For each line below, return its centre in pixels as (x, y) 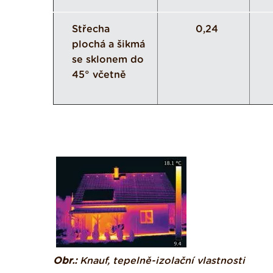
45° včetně (99, 75)
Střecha (91, 29)
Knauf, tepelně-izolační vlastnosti (161, 261)
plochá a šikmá (108, 44)
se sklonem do (108, 60)
